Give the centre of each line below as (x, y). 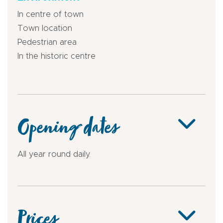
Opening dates (67, 132)
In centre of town (51, 15)
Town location (45, 29)
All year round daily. (54, 155)
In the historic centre (56, 56)
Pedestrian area (47, 43)
